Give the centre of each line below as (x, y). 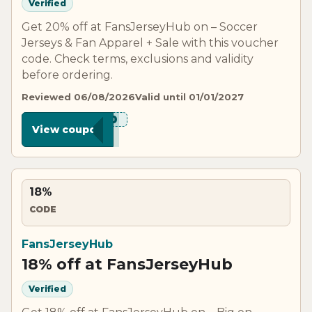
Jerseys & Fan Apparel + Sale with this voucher (150, 42)
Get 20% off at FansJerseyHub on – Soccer (140, 26)
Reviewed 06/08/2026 (78, 96)
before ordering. (67, 75)
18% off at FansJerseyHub (127, 264)
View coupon (68, 129)
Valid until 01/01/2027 (189, 96)
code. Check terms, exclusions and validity (138, 58)
